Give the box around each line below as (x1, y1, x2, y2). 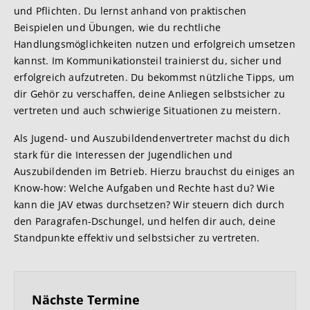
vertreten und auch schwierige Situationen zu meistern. (14, 104, 281, 117)
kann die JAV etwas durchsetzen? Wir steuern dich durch (14, 198, 284, 211)
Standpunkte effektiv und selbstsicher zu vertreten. (14, 231, 260, 244)
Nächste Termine (32, 291, 140, 308)
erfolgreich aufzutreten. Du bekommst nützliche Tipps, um (14, 71, 295, 84)
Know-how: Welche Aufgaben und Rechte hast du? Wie (14, 181, 275, 194)
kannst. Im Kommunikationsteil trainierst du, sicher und (14, 54, 282, 67)
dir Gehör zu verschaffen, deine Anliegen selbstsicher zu (14, 87, 286, 100)
